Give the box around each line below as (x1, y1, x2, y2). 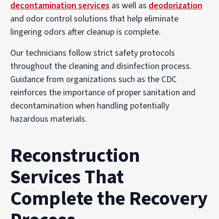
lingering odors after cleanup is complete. (10, 25, 161, 38)
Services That (10, 163, 124, 191)
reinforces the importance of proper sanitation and (10, 86, 196, 99)
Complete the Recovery (10, 184, 208, 213)
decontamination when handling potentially (10, 99, 170, 112)
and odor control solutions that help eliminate (10, 12, 179, 25)
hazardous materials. (10, 112, 88, 125)
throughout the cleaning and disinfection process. (10, 60, 192, 72)
